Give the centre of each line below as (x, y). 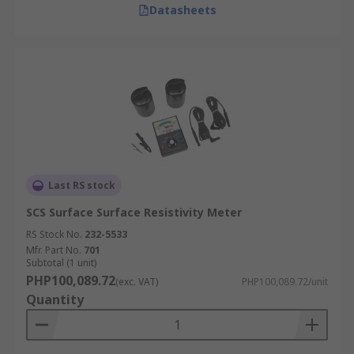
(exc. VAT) (137, 282)
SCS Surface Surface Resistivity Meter (134, 212)
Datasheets (183, 10)
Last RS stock (82, 185)
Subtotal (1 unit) (61, 263)
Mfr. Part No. (54, 250)
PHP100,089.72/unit (285, 282)
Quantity (55, 299)
